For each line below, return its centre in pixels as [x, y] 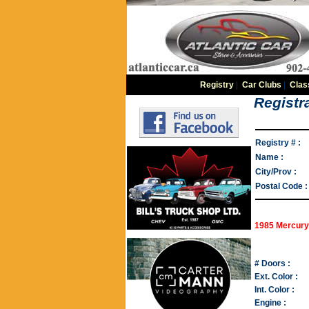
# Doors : [272, 263]
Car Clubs [261, 85]
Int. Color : [275, 290]
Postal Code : [281, 186]
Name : [269, 157]
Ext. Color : [276, 277]
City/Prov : [276, 172]
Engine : [270, 303]
